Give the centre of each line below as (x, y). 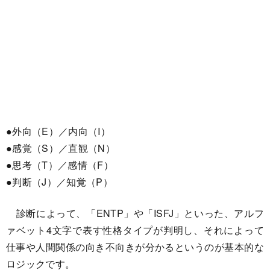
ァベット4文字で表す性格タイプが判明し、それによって (135, 230)
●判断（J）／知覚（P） (59, 181)
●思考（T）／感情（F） (60, 165)
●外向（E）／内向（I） (58, 131)
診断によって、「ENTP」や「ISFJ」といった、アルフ (135, 213)
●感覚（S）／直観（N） (61, 148)
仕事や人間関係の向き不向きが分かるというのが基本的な (135, 246)
